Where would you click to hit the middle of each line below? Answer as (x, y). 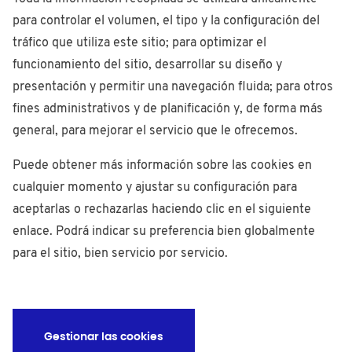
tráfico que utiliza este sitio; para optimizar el (139, 43)
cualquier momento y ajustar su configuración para (155, 188)
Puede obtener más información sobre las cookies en (162, 166)
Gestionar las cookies (104, 337)
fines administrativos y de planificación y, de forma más (168, 109)
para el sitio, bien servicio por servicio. (120, 254)
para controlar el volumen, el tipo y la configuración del (166, 21)
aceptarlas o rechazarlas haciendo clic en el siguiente (162, 210)
